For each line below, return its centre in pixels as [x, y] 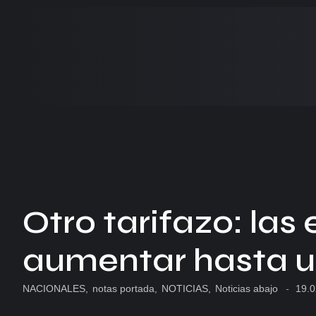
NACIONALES [54, 288]
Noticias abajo [247, 288]
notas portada [123, 288]
